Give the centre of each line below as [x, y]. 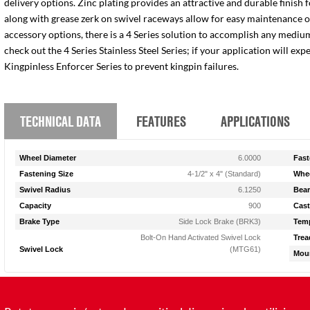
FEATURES [161, 121]
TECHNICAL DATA [61, 121]
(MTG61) [246, 249]
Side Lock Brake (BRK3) [220, 221]
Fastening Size [47, 174]
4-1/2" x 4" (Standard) [225, 174]
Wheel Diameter [48, 158]
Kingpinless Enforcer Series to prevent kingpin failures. [122, 66]
